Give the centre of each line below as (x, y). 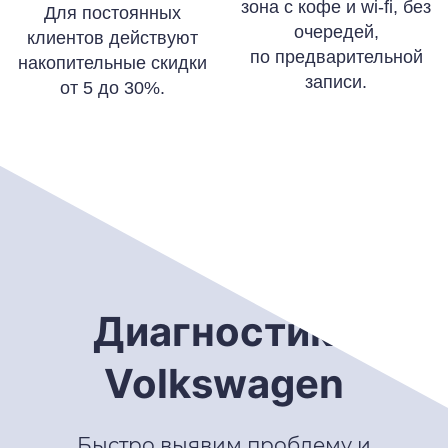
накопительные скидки (112, 62)
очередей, (336, 31)
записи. (336, 81)
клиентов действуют (112, 37)
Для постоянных (112, 12)
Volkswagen (224, 383)
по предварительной (336, 56)
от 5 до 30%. (112, 87)
